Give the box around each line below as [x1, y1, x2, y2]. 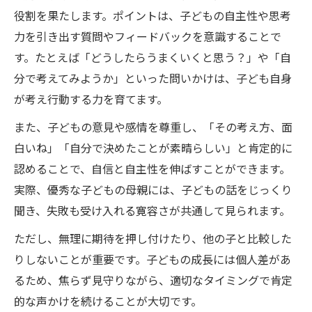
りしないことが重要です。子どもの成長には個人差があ [14, 251, 291, 267]
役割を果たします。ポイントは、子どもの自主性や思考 [14, 7, 291, 24]
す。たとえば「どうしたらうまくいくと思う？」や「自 [14, 49, 291, 65]
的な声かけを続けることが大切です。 [14, 292, 202, 309]
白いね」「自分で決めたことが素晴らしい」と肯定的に [14, 139, 292, 156]
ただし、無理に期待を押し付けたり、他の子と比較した [14, 230, 292, 247]
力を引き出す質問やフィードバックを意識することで [14, 28, 281, 45]
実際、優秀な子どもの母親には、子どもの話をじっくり [14, 181, 292, 198]
